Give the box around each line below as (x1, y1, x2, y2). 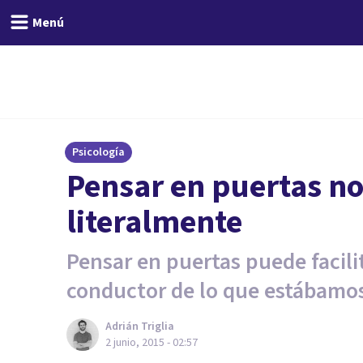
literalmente (66, 199, 242, 246)
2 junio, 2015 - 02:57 (105, 335, 198, 351)
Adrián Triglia (105, 318, 174, 335)
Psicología (72, 144, 125, 160)
